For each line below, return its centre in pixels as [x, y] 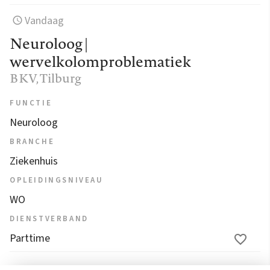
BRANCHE [32, 141]
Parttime [30, 238]
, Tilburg [59, 78]
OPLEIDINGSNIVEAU [57, 180]
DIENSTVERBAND [49, 218]
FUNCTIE [31, 103]
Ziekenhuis [34, 161]
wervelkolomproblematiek [100, 61]
